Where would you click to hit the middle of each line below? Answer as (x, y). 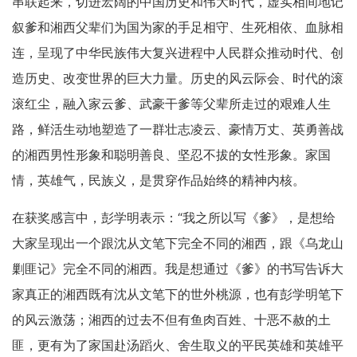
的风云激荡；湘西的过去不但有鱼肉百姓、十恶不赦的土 (171, 320)
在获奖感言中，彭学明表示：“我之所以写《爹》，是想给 (174, 218)
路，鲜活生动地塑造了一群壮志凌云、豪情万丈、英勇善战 (178, 129)
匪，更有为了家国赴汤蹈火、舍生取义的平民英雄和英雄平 (178, 345)
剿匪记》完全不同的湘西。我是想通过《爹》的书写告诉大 (178, 269)
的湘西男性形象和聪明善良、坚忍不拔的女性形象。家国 (171, 155)
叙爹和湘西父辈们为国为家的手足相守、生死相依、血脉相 (178, 27)
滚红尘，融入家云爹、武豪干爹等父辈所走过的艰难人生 (171, 104)
